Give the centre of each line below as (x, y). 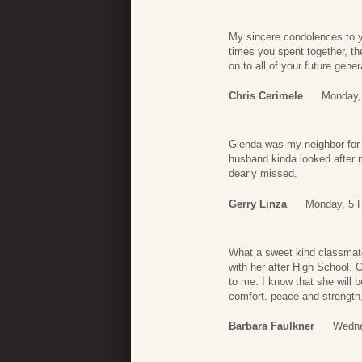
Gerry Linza (258, 204)
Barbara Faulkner (271, 326)
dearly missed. (263, 174)
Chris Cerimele (266, 96)
